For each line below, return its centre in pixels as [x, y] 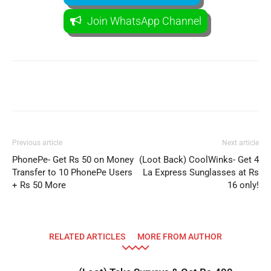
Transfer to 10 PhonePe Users [72, 172]
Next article [240, 143]
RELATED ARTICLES [87, 237]
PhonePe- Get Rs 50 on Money [73, 160]
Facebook [62, 86]
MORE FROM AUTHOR [180, 237]
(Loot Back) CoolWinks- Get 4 [199, 160]
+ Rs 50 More [39, 185]
